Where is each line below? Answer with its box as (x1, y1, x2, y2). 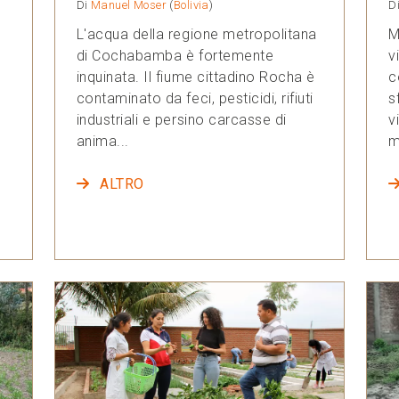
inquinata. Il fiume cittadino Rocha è (76, 69, 315, 86)
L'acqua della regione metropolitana (76, 26, 317, 44)
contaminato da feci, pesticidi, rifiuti (76, 90, 313, 108)
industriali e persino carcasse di (76, 111, 287, 129)
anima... (76, 133, 129, 151)
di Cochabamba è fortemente (76, 47, 274, 65)
